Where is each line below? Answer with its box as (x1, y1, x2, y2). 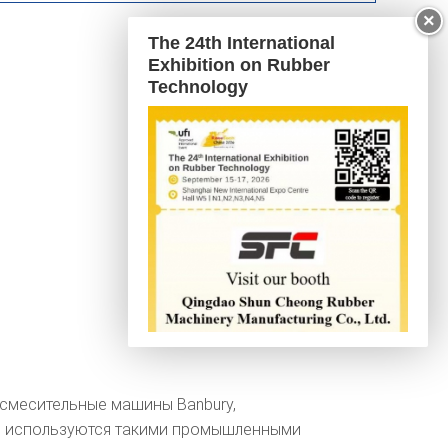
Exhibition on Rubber (148, 55, 330, 75)
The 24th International (148, 33, 335, 53)
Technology (148, 77, 248, 97)
